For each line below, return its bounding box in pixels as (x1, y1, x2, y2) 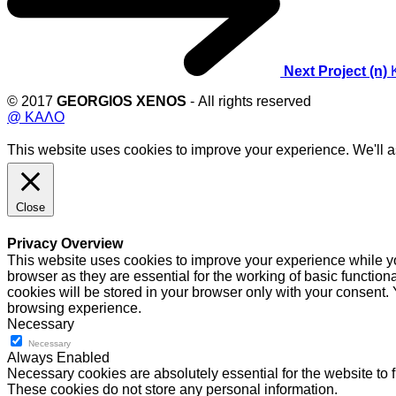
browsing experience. (7, 301, 141, 316)
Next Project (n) (284, 63, 392, 79)
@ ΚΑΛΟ (7, 109, 65, 125)
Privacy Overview (7, 236, 123, 252)
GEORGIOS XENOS (57, 93, 187, 109)
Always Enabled (7, 350, 110, 366)
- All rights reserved (187, 93, 315, 109)
